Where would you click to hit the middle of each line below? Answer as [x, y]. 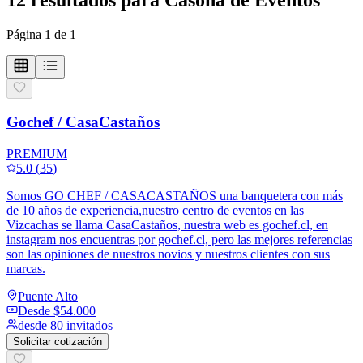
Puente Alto [48, 297]
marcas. [26, 269]
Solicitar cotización [58, 342]
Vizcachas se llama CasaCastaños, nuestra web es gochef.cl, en [167, 225]
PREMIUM [37, 154]
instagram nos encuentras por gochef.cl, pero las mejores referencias [179, 240]
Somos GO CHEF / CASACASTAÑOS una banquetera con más [175, 196]
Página [26, 34]
